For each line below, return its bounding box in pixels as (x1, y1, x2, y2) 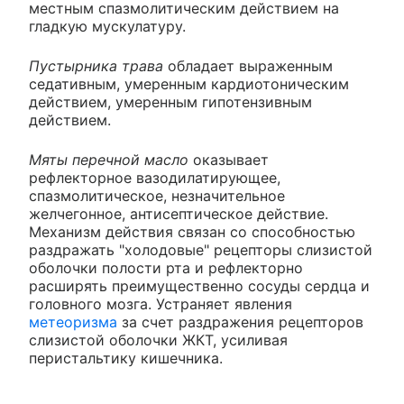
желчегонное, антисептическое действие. (29, 205, 328, 223)
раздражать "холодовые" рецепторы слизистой (29, 241, 372, 259)
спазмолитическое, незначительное (29, 187, 285, 205)
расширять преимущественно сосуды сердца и (29, 277, 370, 295)
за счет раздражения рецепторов (117, 313, 363, 331)
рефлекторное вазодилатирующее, (29, 169, 280, 187)
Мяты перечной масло (29, 151, 188, 169)
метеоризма (29, 313, 117, 331)
